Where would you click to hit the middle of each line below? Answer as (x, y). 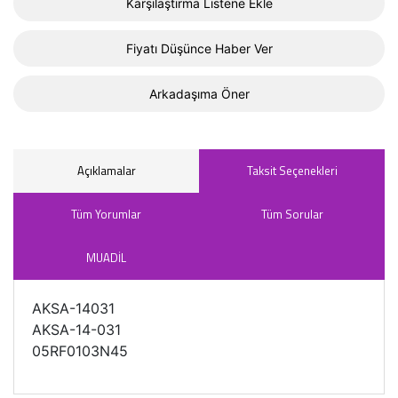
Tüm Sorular (292, 214)
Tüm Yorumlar (106, 214)
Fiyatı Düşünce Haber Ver (199, 48)
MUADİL (106, 257)
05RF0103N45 (80, 350)
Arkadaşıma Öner (199, 93)
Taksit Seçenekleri (292, 170)
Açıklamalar (106, 170)
